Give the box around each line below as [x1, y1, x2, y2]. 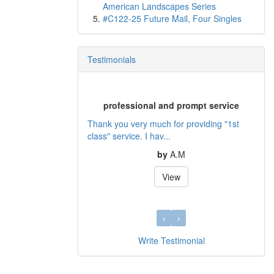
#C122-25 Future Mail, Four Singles [103, 12, 242, 24]
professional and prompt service [103, 98, 239, 111]
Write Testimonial [138, 234, 205, 246]
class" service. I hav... [87, 129, 171, 142]
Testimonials [87, 53, 136, 65]
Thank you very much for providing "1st [87, 117, 239, 130]
